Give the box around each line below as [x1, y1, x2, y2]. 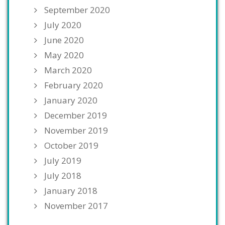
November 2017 [44, 200, 108, 212]
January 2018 [44, 185, 97, 197]
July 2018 [44, 170, 81, 182]
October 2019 [44, 140, 98, 152]
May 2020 [44, 49, 84, 61]
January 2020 [44, 94, 97, 106]
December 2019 [44, 109, 107, 122]
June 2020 [44, 34, 84, 46]
